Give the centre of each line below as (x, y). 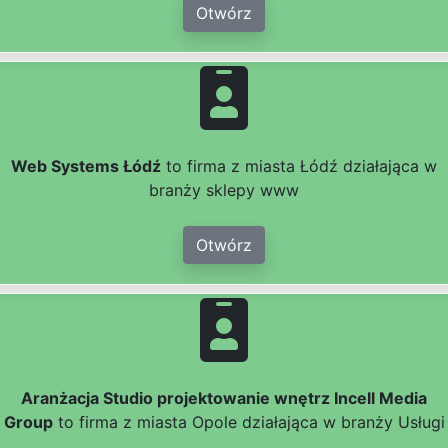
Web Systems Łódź (86, 166)
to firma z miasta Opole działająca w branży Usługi (248, 422)
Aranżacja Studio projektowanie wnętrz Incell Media (224, 398)
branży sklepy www (224, 190)
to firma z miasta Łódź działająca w (299, 166)
